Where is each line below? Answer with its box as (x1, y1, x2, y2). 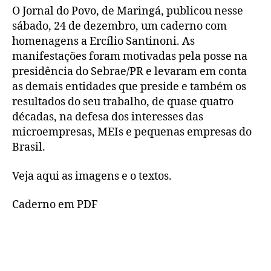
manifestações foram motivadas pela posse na (12, 50, 247, 64)
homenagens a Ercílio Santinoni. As (12, 34, 195, 49)
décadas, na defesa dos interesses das (12, 110, 203, 125)
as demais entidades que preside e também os (12, 80, 246, 94)
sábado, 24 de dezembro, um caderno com (12, 19, 227, 34)
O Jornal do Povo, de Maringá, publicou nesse (12, 4, 243, 19)
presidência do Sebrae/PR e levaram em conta (12, 65, 247, 79)
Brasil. (12, 140, 45, 155)
